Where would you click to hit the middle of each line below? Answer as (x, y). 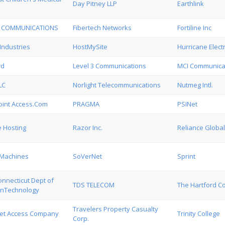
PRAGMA (86, 104)
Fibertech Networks (102, 28)
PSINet (187, 104)
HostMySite (90, 47)
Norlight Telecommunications (117, 85)
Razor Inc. (88, 128)
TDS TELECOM (94, 185)
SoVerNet (87, 156)
